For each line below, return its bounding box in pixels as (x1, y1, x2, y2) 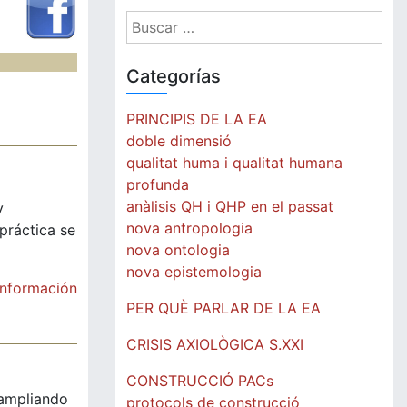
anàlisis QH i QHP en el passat (126, 197, 333, 215)
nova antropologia (126, 219, 253, 237)
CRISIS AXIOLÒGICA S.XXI (126, 335, 303, 353)
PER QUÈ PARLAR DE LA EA (126, 299, 321, 317)
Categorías (126, 65, 221, 87)
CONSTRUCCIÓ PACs (126, 372, 273, 390)
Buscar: (125, 12, 175, 30)
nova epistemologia (126, 263, 262, 281)
